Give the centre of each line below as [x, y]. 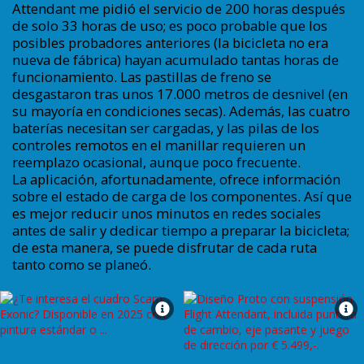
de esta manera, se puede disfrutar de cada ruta [164, 248]
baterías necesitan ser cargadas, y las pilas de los [165, 128]
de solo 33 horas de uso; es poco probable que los [169, 26]
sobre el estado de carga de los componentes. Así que [182, 197]
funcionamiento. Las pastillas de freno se [141, 77]
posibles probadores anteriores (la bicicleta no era [170, 43]
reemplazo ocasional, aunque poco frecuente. [156, 162]
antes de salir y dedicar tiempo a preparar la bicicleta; [180, 231]
